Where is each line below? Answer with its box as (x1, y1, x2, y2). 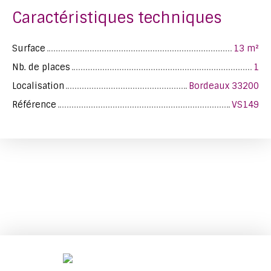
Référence (12, 99, 56, 110)
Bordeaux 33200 (189, 80, 259, 91)
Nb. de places (12, 61, 70, 73)
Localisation (12, 80, 64, 91)
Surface (12, 42, 45, 54)
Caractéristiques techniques (12, 7, 221, 28)
